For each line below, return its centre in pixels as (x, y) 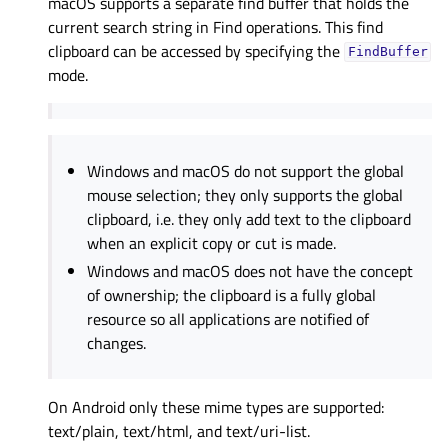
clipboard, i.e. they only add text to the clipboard (249, 218)
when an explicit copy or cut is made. (212, 242)
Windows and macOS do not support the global (246, 170)
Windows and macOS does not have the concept (250, 270)
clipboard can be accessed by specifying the (196, 50)
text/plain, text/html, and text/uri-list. (179, 430)
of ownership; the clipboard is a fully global (232, 294)
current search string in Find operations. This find (215, 26)
